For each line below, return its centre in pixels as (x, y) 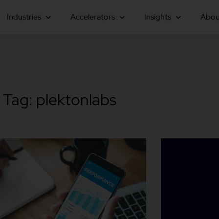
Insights (157, 17)
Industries (24, 17)
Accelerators (92, 17)
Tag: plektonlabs (60, 99)
